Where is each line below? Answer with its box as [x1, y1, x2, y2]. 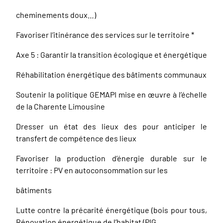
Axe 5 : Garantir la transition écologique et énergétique [16, 50, 207, 59]
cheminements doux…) [16, 10, 96, 19]
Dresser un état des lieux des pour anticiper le [16, 121, 207, 131]
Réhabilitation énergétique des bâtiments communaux [16, 70, 207, 79]
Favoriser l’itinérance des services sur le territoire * [16, 30, 194, 39]
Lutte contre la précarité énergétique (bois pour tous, [16, 205, 207, 215]
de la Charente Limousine [16, 102, 105, 111]
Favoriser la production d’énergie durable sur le [16, 153, 207, 163]
